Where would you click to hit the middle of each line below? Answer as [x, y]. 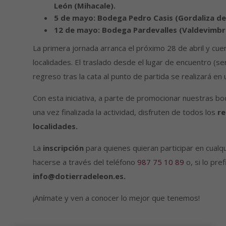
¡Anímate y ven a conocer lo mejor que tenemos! [116, 198]
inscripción [64, 148]
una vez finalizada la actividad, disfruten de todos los [125, 112]
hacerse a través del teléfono [85, 162]
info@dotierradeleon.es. [79, 176]
